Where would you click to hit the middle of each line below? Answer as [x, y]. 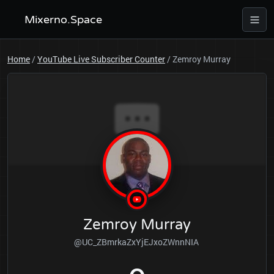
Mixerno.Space [63, 20]
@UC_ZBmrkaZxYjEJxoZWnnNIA [137, 242]
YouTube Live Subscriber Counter [101, 59]
